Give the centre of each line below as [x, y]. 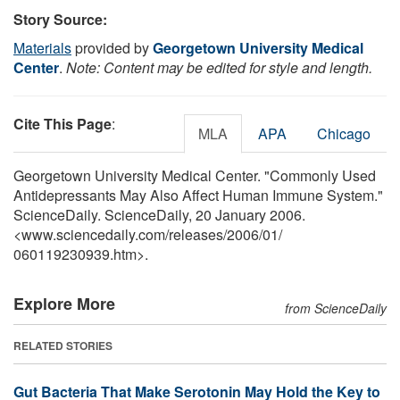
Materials [42, 47]
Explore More [64, 303]
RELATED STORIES [63, 345]
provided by [112, 47]
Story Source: [60, 19]
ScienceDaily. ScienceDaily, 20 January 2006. [159, 214]
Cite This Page [62, 123]
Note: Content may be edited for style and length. [219, 67]
